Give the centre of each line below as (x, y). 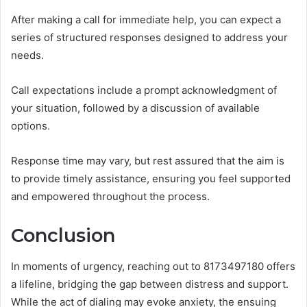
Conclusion (63, 236)
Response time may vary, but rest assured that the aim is (148, 161)
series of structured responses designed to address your (149, 38)
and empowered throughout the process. (110, 197)
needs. (27, 56)
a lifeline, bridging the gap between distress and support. (150, 284)
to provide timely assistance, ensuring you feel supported (151, 179)
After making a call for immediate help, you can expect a (146, 20)
